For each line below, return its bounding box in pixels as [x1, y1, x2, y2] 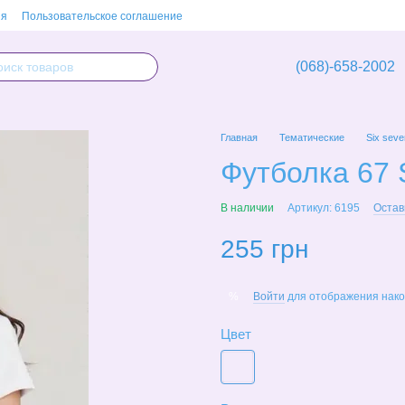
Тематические [279, 132, 344, 143]
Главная [221, 132, 258, 143]
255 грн [221, 235, 308, 263]
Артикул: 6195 [287, 202, 360, 214]
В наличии [221, 202, 274, 214]
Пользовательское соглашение [22, 10, 183, 23]
